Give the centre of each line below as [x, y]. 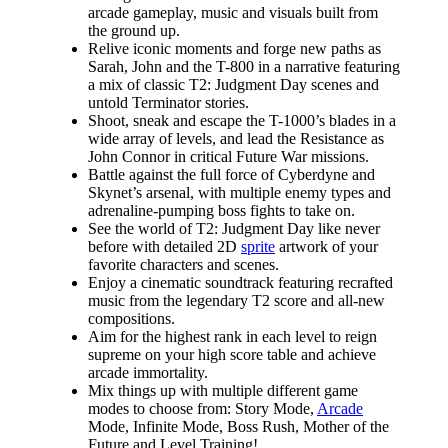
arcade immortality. [148, 372]
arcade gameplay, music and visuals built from [233, 12]
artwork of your [326, 246]
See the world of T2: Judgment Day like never [234, 228]
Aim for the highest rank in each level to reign [232, 336]
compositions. [131, 318]
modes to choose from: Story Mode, [202, 408]
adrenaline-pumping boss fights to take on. [221, 210]
